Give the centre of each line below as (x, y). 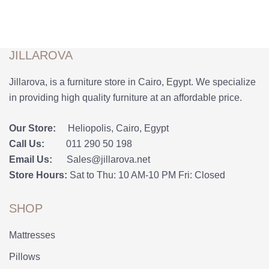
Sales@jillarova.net (107, 159)
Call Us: (36, 144)
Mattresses (32, 235)
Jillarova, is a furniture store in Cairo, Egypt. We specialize (132, 82)
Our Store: (37, 128)
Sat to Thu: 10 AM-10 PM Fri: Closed (146, 175)
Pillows (25, 257)
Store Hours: (38, 175)
